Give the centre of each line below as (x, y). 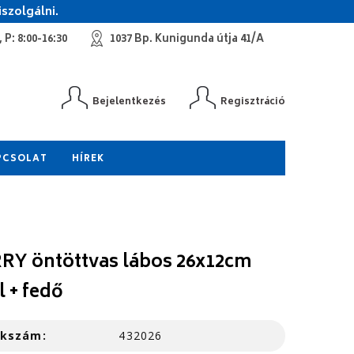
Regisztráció (253, 102)
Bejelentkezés (129, 102)
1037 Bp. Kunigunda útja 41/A (187, 40)
